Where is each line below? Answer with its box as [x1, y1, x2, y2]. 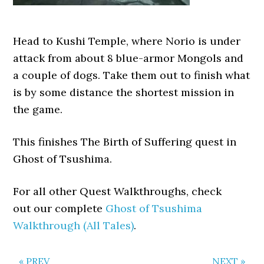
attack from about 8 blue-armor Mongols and [13, 51, 244, 65]
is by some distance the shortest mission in [13, 85, 235, 99]
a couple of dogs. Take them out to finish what [13, 68, 250, 82]
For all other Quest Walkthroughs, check [13, 184, 222, 198]
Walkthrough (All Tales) [13, 219, 134, 232]
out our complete [13, 202, 106, 215]
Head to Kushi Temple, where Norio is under [13, 34, 241, 48]
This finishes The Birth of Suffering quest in [13, 135, 237, 148]
